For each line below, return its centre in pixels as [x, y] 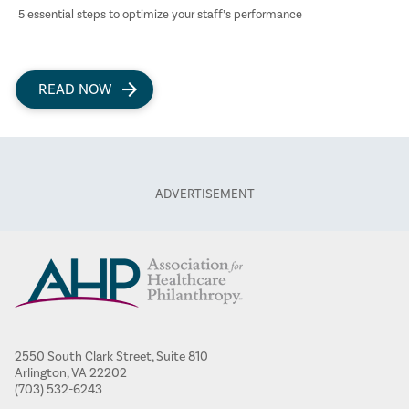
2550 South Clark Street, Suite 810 [111, 357]
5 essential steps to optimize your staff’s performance [160, 14]
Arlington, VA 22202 [71, 374]
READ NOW [75, 89]
